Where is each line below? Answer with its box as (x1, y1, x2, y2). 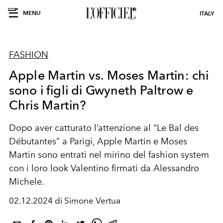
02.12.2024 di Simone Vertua (9, 196, 120, 206)
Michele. (9, 176, 44, 187)
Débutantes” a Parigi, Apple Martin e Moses (9, 136, 187, 147)
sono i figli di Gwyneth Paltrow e (9, 83, 194, 98)
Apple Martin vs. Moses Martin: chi (9, 68, 209, 83)
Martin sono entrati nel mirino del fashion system (9, 149, 209, 160)
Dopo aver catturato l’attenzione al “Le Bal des (9, 122, 199, 133)
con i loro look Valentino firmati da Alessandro (9, 163, 199, 174)
